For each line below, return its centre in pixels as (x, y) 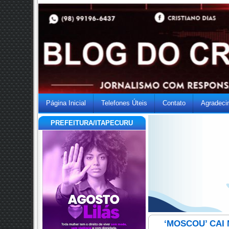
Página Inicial (66, 103)
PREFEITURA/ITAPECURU (92, 123)
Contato (174, 103)
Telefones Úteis (124, 103)
